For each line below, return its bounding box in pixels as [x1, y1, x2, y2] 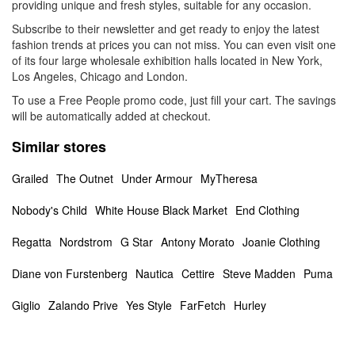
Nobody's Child [12, 202, 87, 218]
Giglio [12, 297, 40, 313]
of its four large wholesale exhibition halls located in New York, [12, 52, 323, 68]
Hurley [234, 297, 266, 313]
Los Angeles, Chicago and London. [12, 68, 188, 84]
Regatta [12, 234, 52, 250]
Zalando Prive [48, 297, 118, 313]
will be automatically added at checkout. [12, 108, 211, 124]
